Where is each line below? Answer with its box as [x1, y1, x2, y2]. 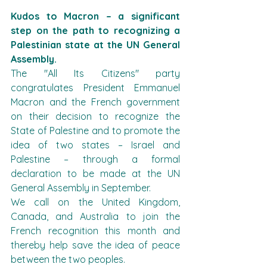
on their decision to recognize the [11, 110, 180, 122]
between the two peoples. [11, 253, 125, 265]
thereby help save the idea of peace [11, 239, 180, 251]
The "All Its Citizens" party [11, 67, 180, 79]
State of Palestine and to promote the [11, 125, 180, 136]
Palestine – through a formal [11, 153, 180, 165]
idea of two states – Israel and [11, 139, 180, 151]
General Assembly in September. [11, 182, 151, 194]
